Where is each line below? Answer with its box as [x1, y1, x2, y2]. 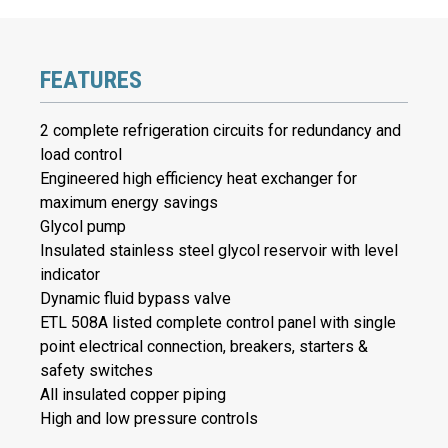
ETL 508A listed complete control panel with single [40, 312, 396, 332]
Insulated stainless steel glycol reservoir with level [40, 240, 398, 260]
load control [40, 144, 122, 164]
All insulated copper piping [40, 384, 226, 404]
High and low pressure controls [40, 408, 258, 428]
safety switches [40, 360, 153, 380]
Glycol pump [40, 216, 126, 236]
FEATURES [40, 65, 142, 94]
